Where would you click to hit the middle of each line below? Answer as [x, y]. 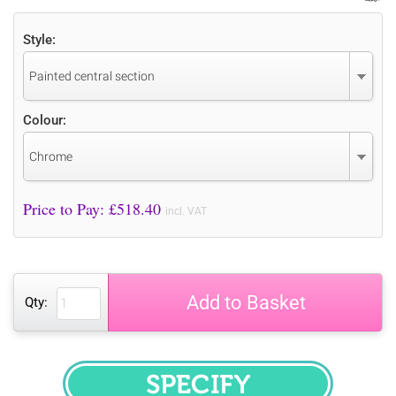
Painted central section [92, 76]
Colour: [45, 120]
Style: [39, 39]
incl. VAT [186, 211]
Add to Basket [246, 302]
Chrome [51, 156]
